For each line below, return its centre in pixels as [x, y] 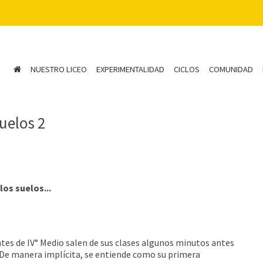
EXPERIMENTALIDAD [130, 70]
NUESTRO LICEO [58, 70]
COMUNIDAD [231, 70]
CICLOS [186, 70]
